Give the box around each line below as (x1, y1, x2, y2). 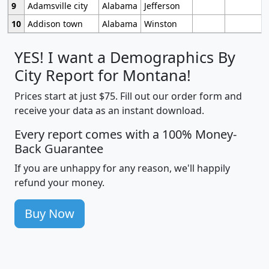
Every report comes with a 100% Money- (14, 125, 237, 142)
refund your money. (14, 175, 104, 189)
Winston (144, 17, 177, 29)
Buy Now (25, 205, 74, 222)
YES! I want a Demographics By (14, 46, 235, 67)
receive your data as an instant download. (14, 103, 204, 117)
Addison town (27, 17, 83, 29)
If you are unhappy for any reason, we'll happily (14, 161, 230, 175)
